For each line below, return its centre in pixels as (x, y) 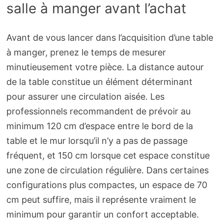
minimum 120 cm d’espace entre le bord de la (99, 126)
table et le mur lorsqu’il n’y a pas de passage (97, 141)
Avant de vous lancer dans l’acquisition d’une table (110, 38)
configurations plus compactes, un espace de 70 (107, 185)
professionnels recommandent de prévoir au (98, 111)
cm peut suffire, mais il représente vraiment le (101, 200)
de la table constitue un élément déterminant (99, 82)
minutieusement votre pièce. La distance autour (105, 67)
